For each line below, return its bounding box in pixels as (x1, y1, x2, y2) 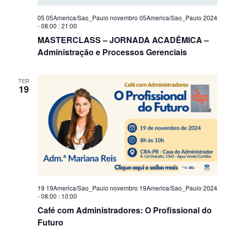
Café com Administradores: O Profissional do (37, 204, 212, 216)
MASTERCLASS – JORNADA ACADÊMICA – (37, 34, 209, 46)
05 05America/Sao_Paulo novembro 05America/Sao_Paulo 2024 (37, 13, 217, 22)
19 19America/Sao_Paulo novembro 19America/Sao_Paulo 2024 (37, 183, 217, 192)
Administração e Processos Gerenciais (37, 46, 187, 58)
